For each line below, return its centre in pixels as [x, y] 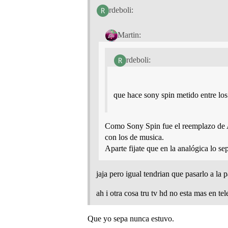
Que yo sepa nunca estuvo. [131, 218]
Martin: [129, 35]
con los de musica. [134, 137]
